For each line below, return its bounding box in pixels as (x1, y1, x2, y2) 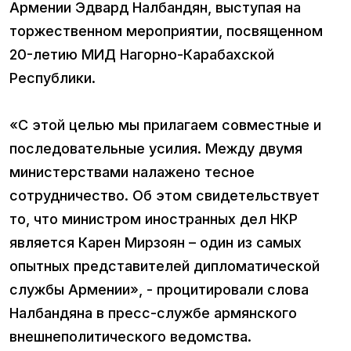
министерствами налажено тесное (9, 163, 255, 180)
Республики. (9, 69, 96, 86)
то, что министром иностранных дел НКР (9, 210, 298, 227)
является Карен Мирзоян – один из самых (9, 233, 302, 251)
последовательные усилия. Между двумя (9, 139, 302, 157)
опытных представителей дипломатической (9, 257, 320, 274)
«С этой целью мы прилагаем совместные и (9, 116, 321, 133)
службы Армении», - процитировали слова (9, 280, 309, 298)
